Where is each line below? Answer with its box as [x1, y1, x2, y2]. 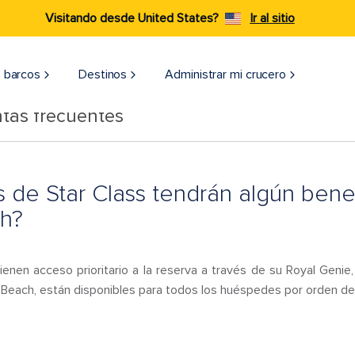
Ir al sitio [250, 10, 295, 26]
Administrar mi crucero [165, 67, 287, 82]
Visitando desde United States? [44, 10, 219, 26]
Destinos [78, 67, 128, 82]
